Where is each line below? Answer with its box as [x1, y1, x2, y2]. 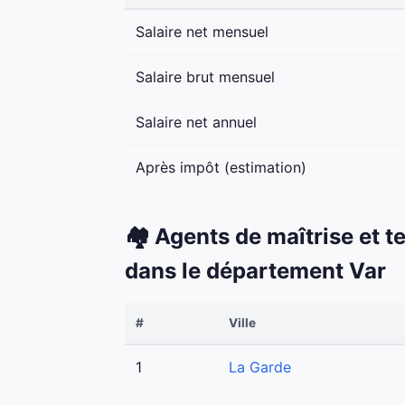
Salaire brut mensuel [136, 68, 275, 87]
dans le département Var [125, 258, 386, 285]
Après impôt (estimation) [136, 158, 306, 177]
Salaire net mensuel [136, 23, 268, 42]
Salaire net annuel [136, 113, 257, 132]
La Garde [229, 358, 291, 377]
